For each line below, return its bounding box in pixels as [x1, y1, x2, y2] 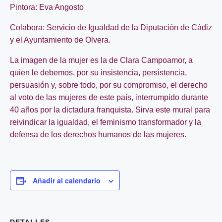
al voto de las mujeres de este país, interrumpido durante [10, 93, 208, 102]
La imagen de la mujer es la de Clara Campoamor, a [10, 56, 193, 64]
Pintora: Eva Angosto [10, 3, 84, 11]
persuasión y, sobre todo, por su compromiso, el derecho [10, 81, 208, 89]
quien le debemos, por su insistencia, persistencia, [10, 68, 187, 77]
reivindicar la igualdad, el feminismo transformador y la [10, 118, 201, 126]
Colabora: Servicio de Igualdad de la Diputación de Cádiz [10, 23, 212, 32]
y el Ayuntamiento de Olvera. [10, 36, 111, 44]
